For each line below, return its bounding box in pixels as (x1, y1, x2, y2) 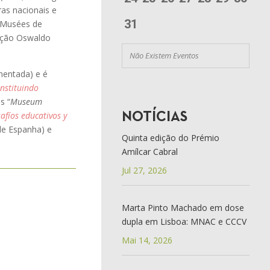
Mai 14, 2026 (121, 234, 172, 246)
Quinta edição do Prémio (121, 131, 219, 143)
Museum (10, 95, 42, 107)
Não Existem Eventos (129, 49, 199, 61)
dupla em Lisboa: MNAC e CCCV (121, 215, 246, 227)
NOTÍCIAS (121, 110, 187, 124)
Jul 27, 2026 (121, 164, 167, 176)
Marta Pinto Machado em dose (121, 201, 244, 213)
